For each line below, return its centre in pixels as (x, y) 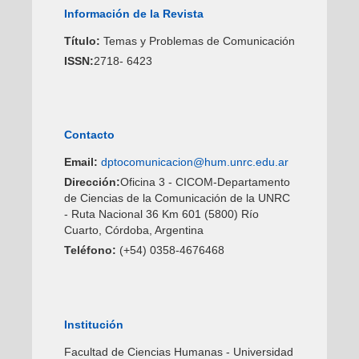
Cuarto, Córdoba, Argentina (133, 230)
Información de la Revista (133, 13)
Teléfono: (91, 250)
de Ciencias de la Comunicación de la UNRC (177, 198)
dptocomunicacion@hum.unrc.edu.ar (194, 162)
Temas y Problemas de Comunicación (197, 40)
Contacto (89, 135)
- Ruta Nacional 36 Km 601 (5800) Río (161, 214)
